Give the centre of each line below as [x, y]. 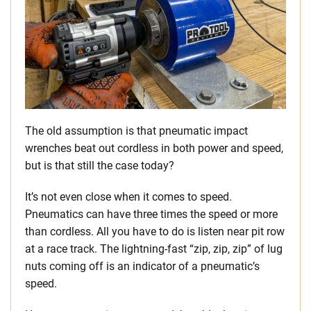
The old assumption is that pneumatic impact [136, 131]
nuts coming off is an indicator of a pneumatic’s [142, 267]
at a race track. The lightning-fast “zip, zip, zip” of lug [154, 249]
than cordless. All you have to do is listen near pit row [155, 232]
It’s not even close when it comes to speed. [128, 197]
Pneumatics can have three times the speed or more [151, 215]
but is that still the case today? [100, 166]
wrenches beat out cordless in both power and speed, [154, 149]
